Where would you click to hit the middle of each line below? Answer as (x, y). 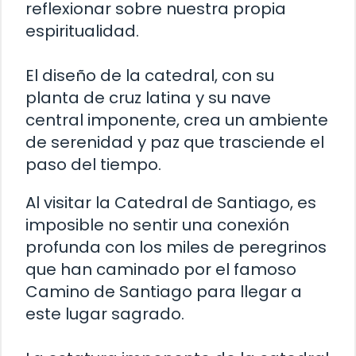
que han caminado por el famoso (161, 270)
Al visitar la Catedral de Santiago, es (171, 203)
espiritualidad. (82, 31)
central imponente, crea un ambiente (177, 120)
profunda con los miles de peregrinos (176, 248)
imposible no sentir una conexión (157, 225)
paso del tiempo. (93, 165)
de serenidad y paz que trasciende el (175, 143)
